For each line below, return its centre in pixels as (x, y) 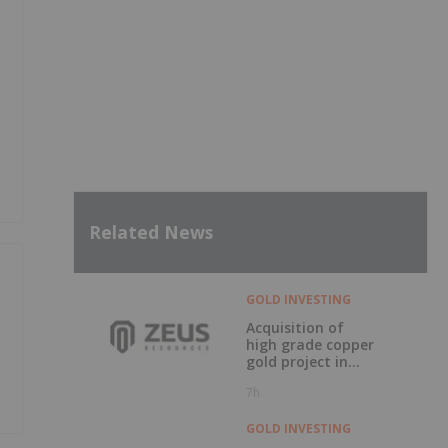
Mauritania (285, 378)
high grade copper (309, 344)
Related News (151, 232)
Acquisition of (294, 327)
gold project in (296, 361)
